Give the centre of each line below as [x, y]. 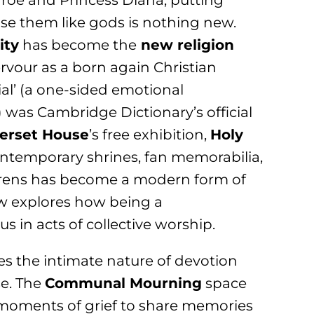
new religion [186, 45]
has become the [78, 45]
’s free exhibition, [150, 135]
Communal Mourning [124, 284]
